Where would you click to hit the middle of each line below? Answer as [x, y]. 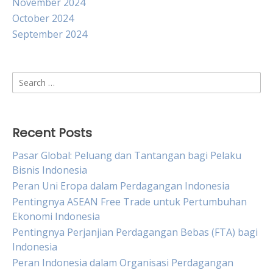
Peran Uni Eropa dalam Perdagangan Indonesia [121, 186]
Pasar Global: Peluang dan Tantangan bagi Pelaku [127, 155]
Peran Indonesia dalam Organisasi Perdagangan [123, 263]
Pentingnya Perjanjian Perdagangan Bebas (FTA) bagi [135, 232]
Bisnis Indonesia [50, 170]
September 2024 [50, 34]
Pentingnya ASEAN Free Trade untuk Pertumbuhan [129, 202]
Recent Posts [52, 133]
